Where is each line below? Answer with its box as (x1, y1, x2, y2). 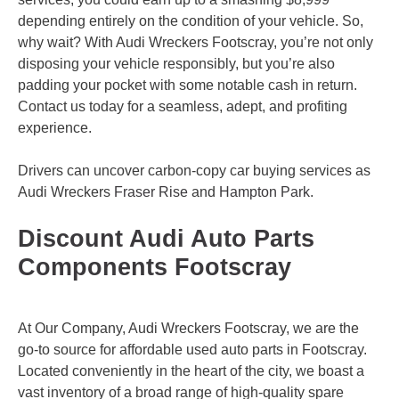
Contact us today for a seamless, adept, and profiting (18, 99, 347, 115)
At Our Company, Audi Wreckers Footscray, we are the (18, 320, 359, 336)
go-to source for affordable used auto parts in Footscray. (18, 341, 367, 357)
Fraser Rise (114, 184, 188, 200)
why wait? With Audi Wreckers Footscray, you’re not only (18, 35, 373, 51)
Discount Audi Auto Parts (18, 225, 314, 253)
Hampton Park (219, 184, 310, 200)
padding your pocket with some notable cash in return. (18, 77, 357, 94)
